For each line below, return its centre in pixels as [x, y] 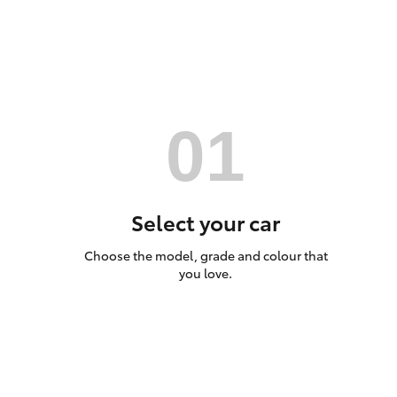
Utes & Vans [76, 78]
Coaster [169, 266]
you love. [206, 272]
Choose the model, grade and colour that [206, 255]
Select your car [206, 222]
